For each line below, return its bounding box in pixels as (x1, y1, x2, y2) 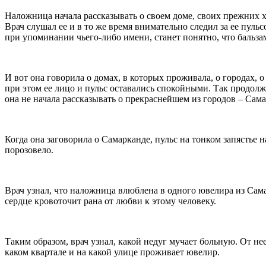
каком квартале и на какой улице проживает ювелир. (5, 246, 220, 257)
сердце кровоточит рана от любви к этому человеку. (5, 195, 216, 206)
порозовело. (5, 144, 53, 155)
